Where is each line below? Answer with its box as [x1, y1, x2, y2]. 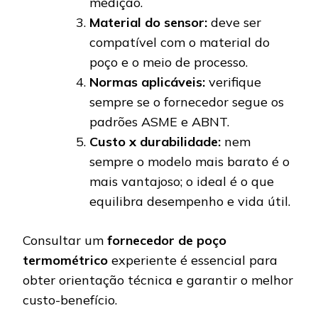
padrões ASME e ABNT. [89, 114, 229, 131]
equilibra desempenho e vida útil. [89, 193, 290, 210]
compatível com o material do [89, 34, 270, 51]
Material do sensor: [89, 14, 207, 31]
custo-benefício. [23, 292, 117, 309]
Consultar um [23, 232, 107, 249]
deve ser [207, 14, 261, 31]
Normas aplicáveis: [89, 74, 205, 91]
